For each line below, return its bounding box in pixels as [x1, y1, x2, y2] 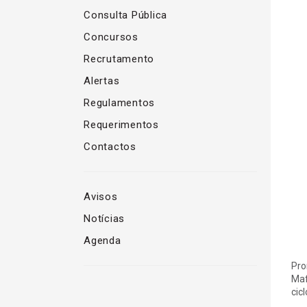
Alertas [84, 75, 120, 87]
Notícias [84, 212, 125, 225]
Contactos [84, 140, 136, 153]
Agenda [84, 234, 121, 247]
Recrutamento [84, 53, 154, 65]
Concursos [84, 31, 138, 43]
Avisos [84, 191, 118, 203]
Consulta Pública [84, 9, 167, 21]
